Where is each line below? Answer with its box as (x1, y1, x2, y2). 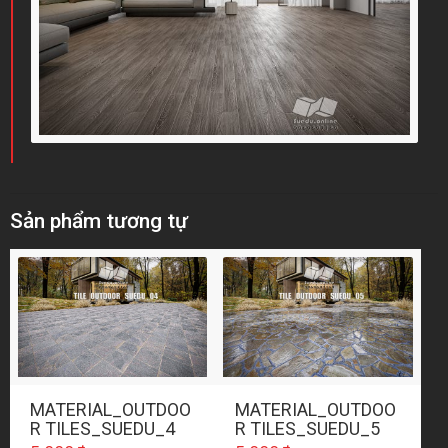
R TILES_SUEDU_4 (30, 418, 175, 440)
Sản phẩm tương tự (10, 209, 188, 234)
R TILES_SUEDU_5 (235, 418, 381, 440)
